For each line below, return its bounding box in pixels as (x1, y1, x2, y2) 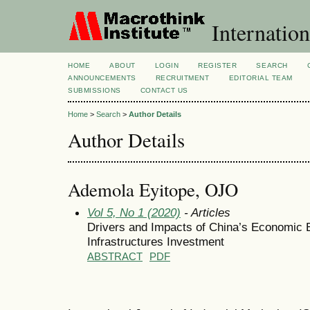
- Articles (181, 205, 230, 219)
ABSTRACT (87, 250, 143, 262)
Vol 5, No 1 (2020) (87, 205, 181, 219)
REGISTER (198, 62, 237, 69)
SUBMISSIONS (68, 86, 121, 94)
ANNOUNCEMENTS (68, 74, 136, 82)
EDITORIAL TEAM (228, 74, 293, 82)
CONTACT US (140, 86, 188, 94)
